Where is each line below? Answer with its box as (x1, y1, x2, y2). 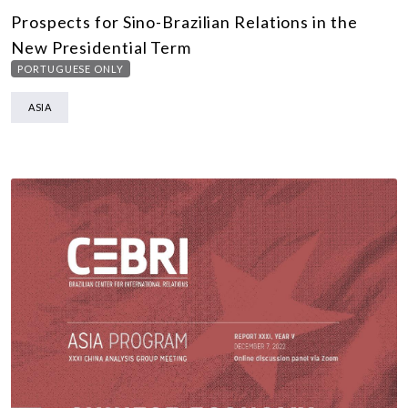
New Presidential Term (11, 37, 191, 58)
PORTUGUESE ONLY (17, 63, 124, 76)
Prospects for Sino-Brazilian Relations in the (11, 12, 358, 33)
